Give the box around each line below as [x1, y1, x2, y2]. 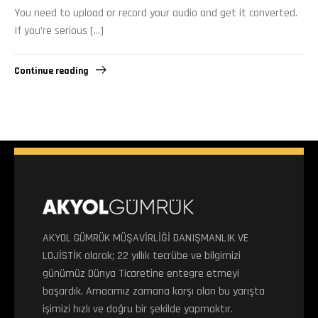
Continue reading [14, 65, 89, 78]
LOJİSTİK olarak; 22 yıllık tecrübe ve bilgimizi [43, 248, 241, 264]
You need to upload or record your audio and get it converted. [14, 5, 297, 21]
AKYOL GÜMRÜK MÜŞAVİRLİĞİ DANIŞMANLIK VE [43, 231, 248, 246]
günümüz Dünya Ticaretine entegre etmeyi [43, 266, 239, 282]
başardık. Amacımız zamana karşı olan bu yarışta [43, 284, 265, 300]
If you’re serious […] [14, 23, 104, 38]
